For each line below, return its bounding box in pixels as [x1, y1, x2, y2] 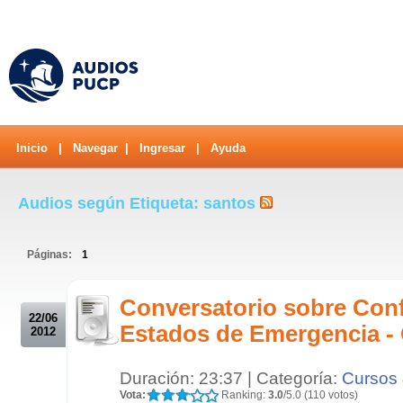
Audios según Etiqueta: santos [18, 193, 260, 212]
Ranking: [219, 388, 268, 401]
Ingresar [139, 141, 185, 155]
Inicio [16, 141, 48, 155]
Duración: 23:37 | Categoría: [120, 367, 342, 388]
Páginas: [27, 247, 75, 261]
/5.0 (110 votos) [283, 388, 358, 401]
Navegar [73, 141, 118, 155]
